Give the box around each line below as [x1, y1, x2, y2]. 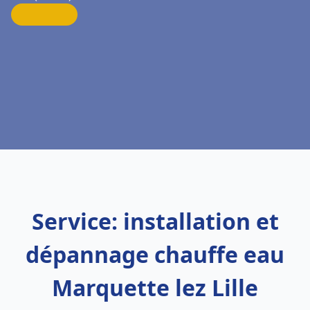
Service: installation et [31, 206, 279, 236]
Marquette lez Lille [52, 273, 258, 302]
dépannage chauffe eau [26, 239, 284, 269]
